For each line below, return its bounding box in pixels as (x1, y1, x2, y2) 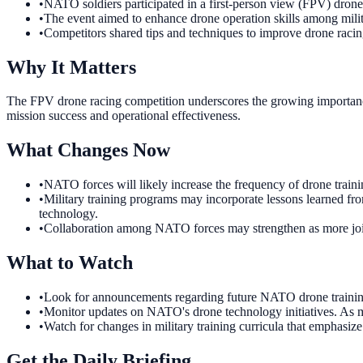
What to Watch (6, 252, 133, 274)
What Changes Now (6, 139, 170, 161)
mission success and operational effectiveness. (6, 109, 241, 123)
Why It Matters (6, 56, 136, 78)
